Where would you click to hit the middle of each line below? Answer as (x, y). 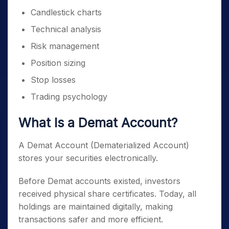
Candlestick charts (66, 12)
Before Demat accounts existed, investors (99, 181)
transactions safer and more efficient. (91, 219)
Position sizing (58, 63)
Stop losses (53, 80)
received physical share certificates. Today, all (107, 194)
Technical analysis (66, 29)
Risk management (65, 46)
